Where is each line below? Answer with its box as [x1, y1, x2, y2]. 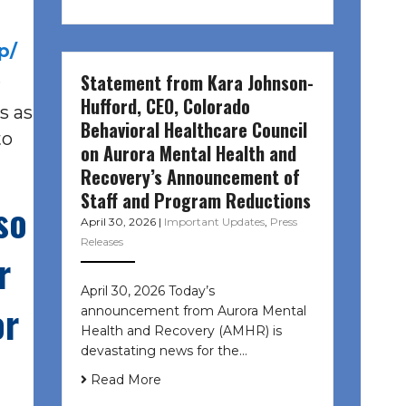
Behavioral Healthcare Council [80, 115, 307, 143]
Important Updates [163, 214, 265, 228]
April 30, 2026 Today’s [80, 282, 215, 299]
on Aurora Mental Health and [80, 139, 296, 167]
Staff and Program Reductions [80, 186, 311, 214]
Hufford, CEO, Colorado [80, 92, 250, 120]
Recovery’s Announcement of [80, 162, 300, 190]
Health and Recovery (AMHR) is [80, 322, 282, 339]
